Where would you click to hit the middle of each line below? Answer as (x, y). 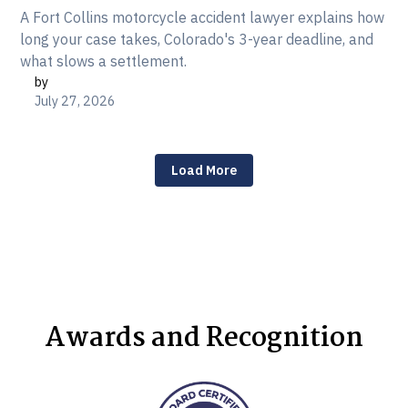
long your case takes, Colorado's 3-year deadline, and (197, 40)
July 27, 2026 (76, 101)
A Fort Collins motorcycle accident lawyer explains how (203, 18)
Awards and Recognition (204, 338)
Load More (204, 170)
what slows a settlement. (104, 61)
